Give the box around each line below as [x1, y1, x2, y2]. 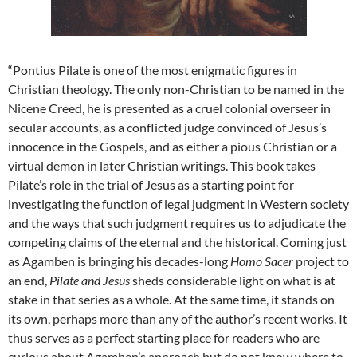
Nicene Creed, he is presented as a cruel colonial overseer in [8, 100, 331, 116]
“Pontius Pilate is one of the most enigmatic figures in [8, 62, 297, 78]
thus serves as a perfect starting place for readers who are [8, 330, 320, 346]
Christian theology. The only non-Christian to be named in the [8, 81, 344, 97]
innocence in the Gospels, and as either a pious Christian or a [8, 139, 337, 155]
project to [293, 253, 349, 269]
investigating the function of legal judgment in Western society [8, 196, 349, 212]
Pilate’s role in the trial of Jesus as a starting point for [8, 177, 294, 193]
